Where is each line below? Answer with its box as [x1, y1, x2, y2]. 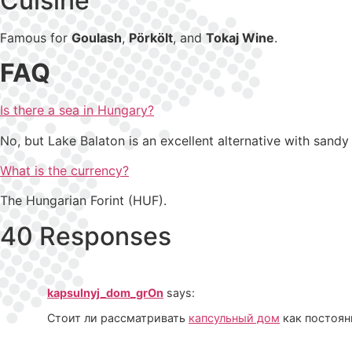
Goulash [71, 29, 122, 46]
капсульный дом [189, 311, 280, 325]
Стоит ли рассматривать [47, 311, 189, 325]
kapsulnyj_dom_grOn [47, 285, 163, 299]
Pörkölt [129, 29, 173, 46]
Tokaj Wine [206, 29, 274, 46]
